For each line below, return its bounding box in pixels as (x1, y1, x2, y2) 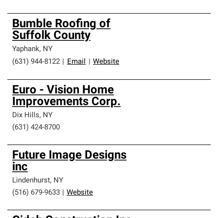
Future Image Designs (12, 150, 127, 162)
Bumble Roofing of (12, 18, 110, 30)
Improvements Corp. (12, 96, 121, 108)
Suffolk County (12, 30, 91, 42)
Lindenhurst (12, 177, 50, 184)
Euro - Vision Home (12, 85, 114, 96)
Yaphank (12, 46, 39, 53)
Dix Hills (12, 112, 39, 119)
